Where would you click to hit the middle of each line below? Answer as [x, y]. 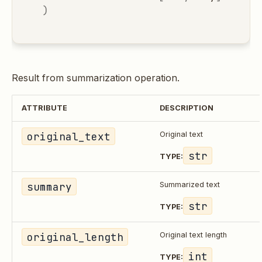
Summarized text [190, 184]
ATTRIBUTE [44, 108]
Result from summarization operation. [96, 77]
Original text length [193, 235]
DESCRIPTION [187, 108]
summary [49, 187]
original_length [75, 237]
